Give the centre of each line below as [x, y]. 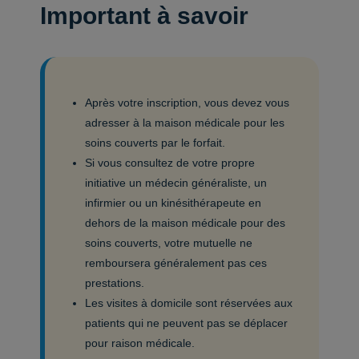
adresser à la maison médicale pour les [185, 123]
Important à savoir [145, 16]
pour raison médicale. [140, 343]
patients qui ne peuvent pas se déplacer [187, 323]
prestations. [115, 283]
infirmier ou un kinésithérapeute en [173, 203]
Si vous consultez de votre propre [170, 163]
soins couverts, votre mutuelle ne [169, 243]
